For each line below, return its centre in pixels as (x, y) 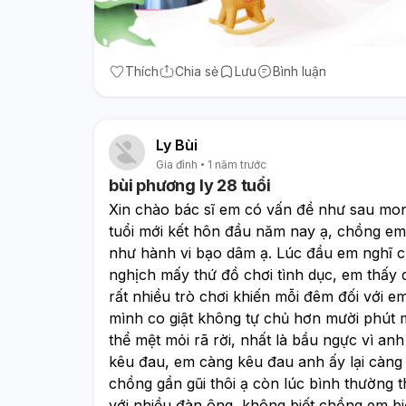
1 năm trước (237, 164)
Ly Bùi (177, 145)
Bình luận (300, 71)
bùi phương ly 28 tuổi (190, 185)
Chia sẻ (197, 71)
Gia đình (177, 164)
